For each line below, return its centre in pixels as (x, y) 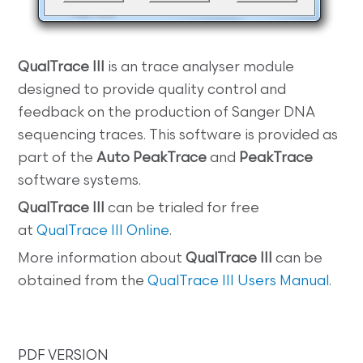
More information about (102, 259)
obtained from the (81, 282)
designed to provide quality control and (152, 90)
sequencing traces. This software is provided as (178, 136)
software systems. (80, 181)
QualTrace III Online (103, 231)
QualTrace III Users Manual (237, 282)
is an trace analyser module (200, 68)
